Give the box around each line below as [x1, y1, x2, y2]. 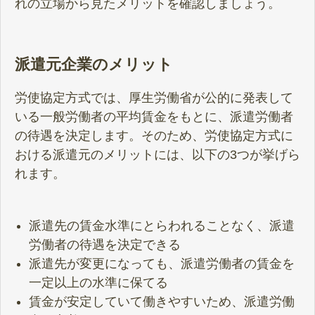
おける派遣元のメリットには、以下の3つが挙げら [15, 147, 300, 162]
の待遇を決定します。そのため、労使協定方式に [15, 128, 293, 143]
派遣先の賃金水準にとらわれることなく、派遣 [29, 219, 295, 233]
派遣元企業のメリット [15, 55, 173, 73]
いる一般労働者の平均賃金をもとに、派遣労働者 [15, 109, 293, 124]
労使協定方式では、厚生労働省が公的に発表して [15, 90, 293, 105]
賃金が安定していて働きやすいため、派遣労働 [29, 295, 295, 309]
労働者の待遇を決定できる [29, 238, 181, 252]
